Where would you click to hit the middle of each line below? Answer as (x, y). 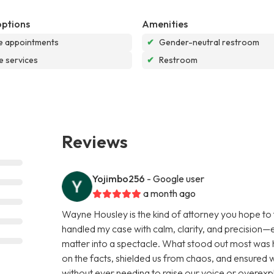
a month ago (170, 193)
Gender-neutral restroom (209, 42)
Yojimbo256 (119, 178)
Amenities (165, 24)
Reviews (95, 141)
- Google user (176, 178)
